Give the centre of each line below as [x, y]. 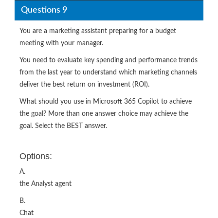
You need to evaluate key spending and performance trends [109, 61]
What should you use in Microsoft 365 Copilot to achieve [106, 102]
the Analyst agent [45, 184]
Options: [36, 156]
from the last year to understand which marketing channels [108, 73]
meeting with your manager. [61, 44]
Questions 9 [44, 10]
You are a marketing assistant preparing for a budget [98, 31]
